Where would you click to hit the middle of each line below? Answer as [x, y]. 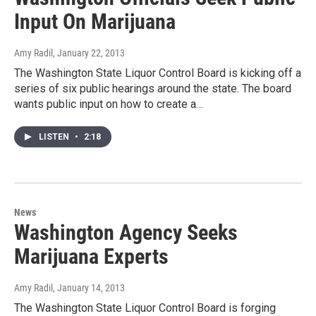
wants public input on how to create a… [109, 104]
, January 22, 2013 [89, 53]
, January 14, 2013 [89, 287]
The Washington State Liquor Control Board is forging [145, 308]
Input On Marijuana [95, 21]
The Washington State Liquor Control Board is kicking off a [158, 73]
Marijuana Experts [91, 256]
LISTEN [55, 136]
